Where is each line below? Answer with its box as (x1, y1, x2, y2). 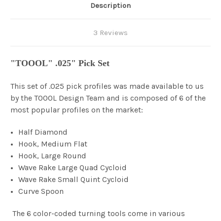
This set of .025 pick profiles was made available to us (10, 81, 204, 91)
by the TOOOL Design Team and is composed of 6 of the (10, 93, 206, 103)
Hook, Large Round (18, 151, 87, 161)
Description (90, 1, 131, 10)
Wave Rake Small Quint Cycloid (18, 175, 129, 184)
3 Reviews (93, 28, 128, 37)
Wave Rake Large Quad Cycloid (18, 163, 127, 173)
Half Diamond (18, 127, 68, 137)
